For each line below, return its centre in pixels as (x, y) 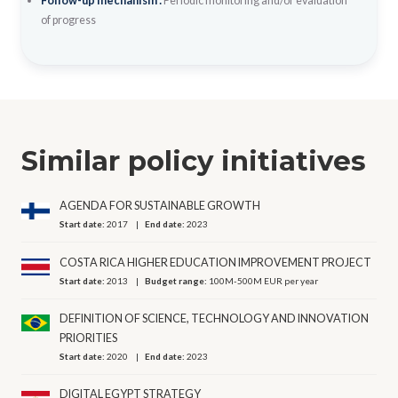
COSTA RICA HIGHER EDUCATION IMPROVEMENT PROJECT (216, 262)
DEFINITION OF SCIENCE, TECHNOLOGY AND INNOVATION (215, 318)
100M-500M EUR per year (264, 280)
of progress (68, 20)
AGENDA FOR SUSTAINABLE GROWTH (160, 206)
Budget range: (177, 280)
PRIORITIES (89, 338)
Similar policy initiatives (194, 160)
